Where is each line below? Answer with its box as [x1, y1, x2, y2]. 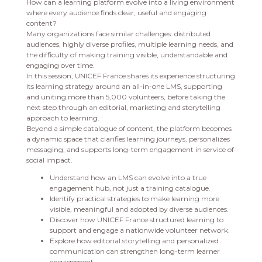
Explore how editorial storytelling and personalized [49, 236, 219, 246]
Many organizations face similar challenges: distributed [26, 29, 211, 39]
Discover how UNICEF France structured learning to [49, 215, 223, 225]
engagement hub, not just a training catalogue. [49, 184, 211, 193]
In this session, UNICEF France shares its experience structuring [26, 71, 235, 81]
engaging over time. [26, 61, 95, 70]
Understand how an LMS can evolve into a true [49, 173, 206, 182]
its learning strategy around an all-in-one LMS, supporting [26, 82, 222, 91]
